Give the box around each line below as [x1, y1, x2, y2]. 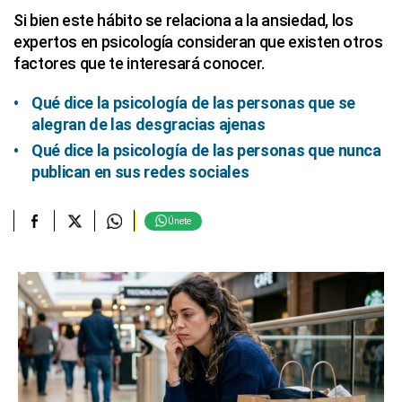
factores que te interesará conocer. [13, 54, 265, 73]
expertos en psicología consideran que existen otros [13, 32, 383, 51]
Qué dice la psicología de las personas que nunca [31, 141, 381, 160]
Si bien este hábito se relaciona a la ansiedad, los [13, 11, 354, 30]
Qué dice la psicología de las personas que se [31, 93, 355, 112]
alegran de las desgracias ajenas [31, 115, 266, 134]
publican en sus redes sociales [31, 162, 249, 181]
